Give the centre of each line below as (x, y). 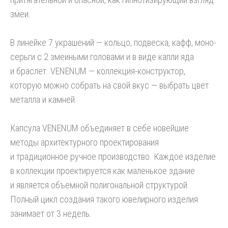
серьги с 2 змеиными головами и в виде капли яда (102, 57)
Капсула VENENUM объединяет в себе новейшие (99, 128)
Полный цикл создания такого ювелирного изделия (104, 199)
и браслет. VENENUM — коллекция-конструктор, (98, 71)
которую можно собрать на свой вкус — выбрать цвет (109, 85)
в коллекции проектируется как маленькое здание (103, 171)
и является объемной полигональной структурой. (100, 185)
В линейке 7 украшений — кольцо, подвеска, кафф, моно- (113, 42)
